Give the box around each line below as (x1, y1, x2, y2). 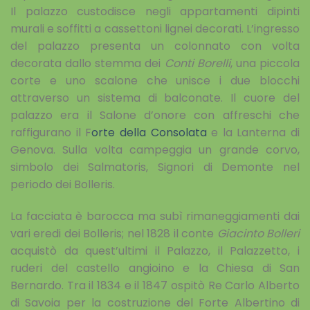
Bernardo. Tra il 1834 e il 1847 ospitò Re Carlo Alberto (10, 277, 300, 294)
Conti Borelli (164, 55, 230, 72)
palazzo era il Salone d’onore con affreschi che (10, 107, 300, 124)
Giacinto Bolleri (217, 226, 300, 242)
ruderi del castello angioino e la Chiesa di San (10, 260, 300, 277)
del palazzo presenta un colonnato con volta (10, 38, 300, 55)
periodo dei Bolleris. (10, 176, 115, 193)
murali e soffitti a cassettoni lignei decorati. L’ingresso (10, 21, 300, 37)
